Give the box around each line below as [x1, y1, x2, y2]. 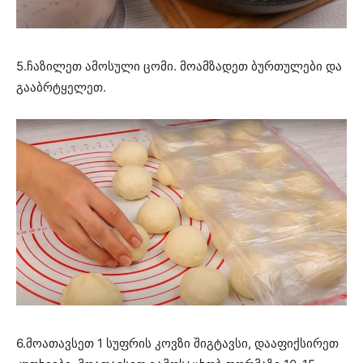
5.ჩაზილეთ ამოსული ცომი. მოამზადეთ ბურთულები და [16, 58, 342, 75]
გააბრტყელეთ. [16, 79, 106, 96]
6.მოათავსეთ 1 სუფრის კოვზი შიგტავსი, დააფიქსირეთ [16, 335, 339, 351]
